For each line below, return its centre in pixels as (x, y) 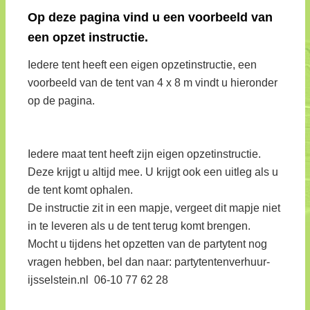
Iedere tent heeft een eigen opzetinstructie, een (143, 65)
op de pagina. (62, 101)
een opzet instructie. (88, 37)
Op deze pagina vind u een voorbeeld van (151, 17)
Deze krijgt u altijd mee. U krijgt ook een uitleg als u (153, 172)
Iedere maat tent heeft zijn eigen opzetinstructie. (145, 154)
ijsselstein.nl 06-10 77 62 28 (98, 280)
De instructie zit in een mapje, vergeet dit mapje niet (154, 208)
